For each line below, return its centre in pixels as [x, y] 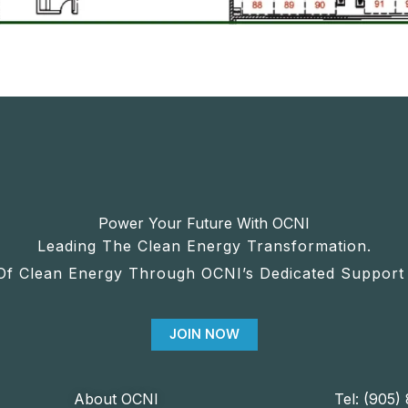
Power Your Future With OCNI [204, 223]
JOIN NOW [204, 334]
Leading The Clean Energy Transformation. [204, 245]
